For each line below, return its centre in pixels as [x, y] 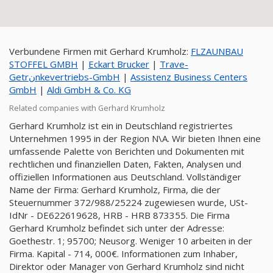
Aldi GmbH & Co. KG [89, 90]
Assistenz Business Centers [189, 77]
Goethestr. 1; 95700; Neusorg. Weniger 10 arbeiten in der [131, 241]
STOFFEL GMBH [44, 64]
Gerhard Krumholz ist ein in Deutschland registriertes [121, 126]
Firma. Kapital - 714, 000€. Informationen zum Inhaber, [123, 253]
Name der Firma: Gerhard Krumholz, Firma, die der [115, 190]
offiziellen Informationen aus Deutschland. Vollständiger [125, 177]
